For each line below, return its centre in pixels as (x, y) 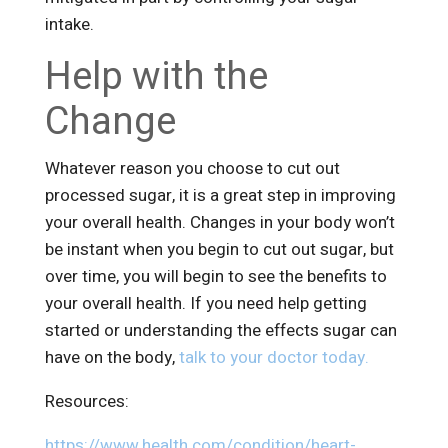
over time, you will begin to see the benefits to (215, 277)
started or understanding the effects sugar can (220, 331)
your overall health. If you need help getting (205, 304)
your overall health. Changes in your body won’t (219, 223)
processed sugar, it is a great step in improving (220, 196)
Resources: (86, 402)
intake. (71, 25)
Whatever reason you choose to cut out (192, 169)
